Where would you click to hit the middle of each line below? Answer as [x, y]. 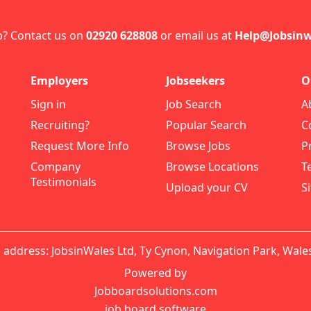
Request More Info [80, 146]
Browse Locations [212, 167]
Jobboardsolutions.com [155, 291]
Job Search [194, 104]
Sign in [48, 104]
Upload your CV [207, 187]
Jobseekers [195, 81]
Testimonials [64, 182]
